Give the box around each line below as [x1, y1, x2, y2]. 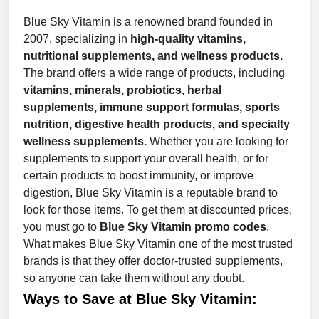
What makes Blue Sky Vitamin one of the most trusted [23, 238, 293, 251]
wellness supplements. [23, 135, 147, 148]
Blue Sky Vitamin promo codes [100, 221, 266, 234]
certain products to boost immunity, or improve [23, 169, 253, 182]
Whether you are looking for [147, 135, 288, 148]
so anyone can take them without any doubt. [23, 272, 247, 285]
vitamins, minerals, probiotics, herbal [23, 84, 221, 97]
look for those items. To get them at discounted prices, [23, 204, 292, 216]
